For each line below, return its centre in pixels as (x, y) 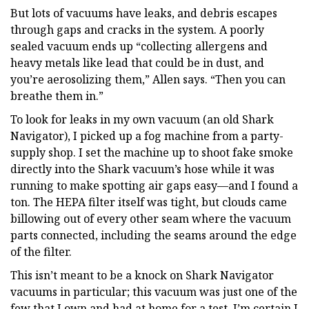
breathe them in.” (57, 96)
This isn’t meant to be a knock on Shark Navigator (142, 275)
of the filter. (41, 251)
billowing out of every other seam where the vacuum (151, 218)
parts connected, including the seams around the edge (153, 235)
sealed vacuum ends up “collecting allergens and (139, 46)
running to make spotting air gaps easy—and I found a (154, 185)
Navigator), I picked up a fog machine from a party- (147, 136)
